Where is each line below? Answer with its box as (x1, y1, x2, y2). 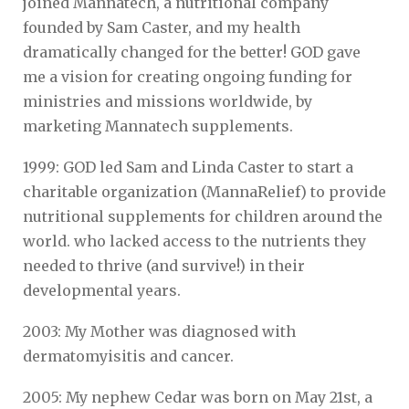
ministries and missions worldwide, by (23, 91, 312, 110)
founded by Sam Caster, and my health (23, 17, 300, 37)
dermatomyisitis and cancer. (23, 346, 234, 365)
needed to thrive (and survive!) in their (23, 256, 305, 275)
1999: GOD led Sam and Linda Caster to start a (23, 157, 353, 176)
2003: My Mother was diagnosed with (23, 321, 296, 341)
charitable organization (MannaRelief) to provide (23, 182, 386, 201)
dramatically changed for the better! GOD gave (23, 42, 361, 61)
